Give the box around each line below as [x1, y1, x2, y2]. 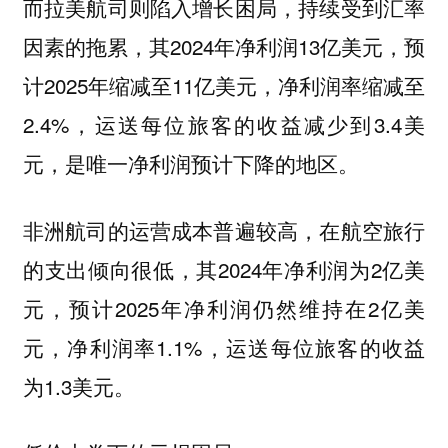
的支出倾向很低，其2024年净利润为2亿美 [22, 253, 426, 284]
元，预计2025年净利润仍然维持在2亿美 [22, 292, 426, 323]
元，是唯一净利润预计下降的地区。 [22, 148, 365, 179]
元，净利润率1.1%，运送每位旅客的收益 [22, 331, 426, 362]
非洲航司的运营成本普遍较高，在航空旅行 [22, 214, 426, 245]
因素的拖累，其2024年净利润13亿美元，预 [22, 31, 426, 62]
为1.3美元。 [22, 370, 141, 401]
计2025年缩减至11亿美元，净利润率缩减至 [22, 70, 426, 101]
